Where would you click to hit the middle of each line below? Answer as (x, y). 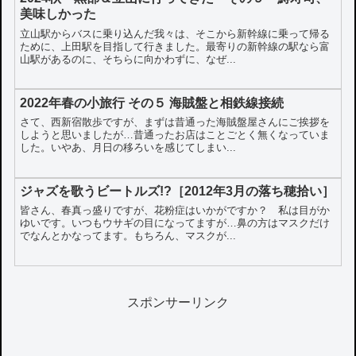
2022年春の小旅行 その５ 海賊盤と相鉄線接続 (152, 103)
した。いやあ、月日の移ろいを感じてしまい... (128, 148)
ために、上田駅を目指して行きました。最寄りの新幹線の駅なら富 (175, 46)
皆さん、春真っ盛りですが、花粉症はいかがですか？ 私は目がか (175, 211)
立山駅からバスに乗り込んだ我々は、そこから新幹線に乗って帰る (175, 33)
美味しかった (58, 14)
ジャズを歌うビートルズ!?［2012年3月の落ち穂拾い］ (178, 191)
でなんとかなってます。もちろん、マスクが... (128, 236)
